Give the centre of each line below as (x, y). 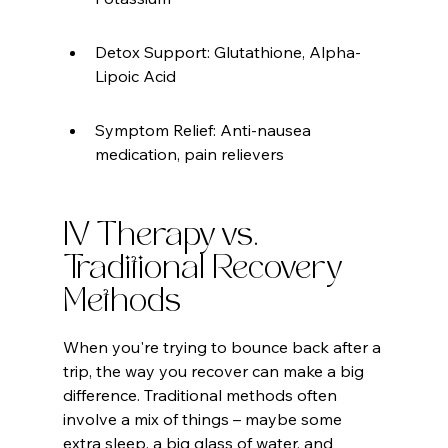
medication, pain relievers (189, 154)
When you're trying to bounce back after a (223, 347)
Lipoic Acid (135, 76)
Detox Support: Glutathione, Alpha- (227, 52)
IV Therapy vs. (164, 238)
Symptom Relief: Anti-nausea (204, 130)
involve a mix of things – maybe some (204, 419)
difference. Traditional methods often (201, 395)
